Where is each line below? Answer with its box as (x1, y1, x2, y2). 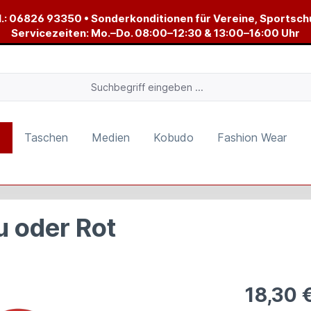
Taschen (24, 131, 68, 144)
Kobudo (153, 131, 194, 144)
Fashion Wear (217, 131, 287, 144)
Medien (92, 131, 130, 144)
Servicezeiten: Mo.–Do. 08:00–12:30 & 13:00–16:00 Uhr (11, 26, 300, 40)
